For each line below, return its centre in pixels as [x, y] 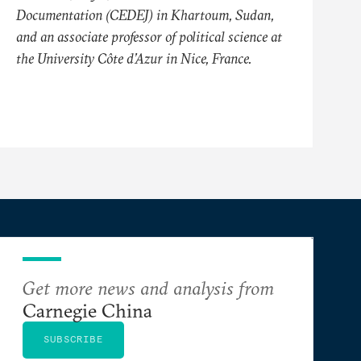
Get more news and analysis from [148, 287]
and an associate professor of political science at [149, 36]
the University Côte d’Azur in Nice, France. [134, 58]
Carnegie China [87, 310]
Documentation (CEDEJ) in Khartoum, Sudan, [145, 15]
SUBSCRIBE [73, 338]
